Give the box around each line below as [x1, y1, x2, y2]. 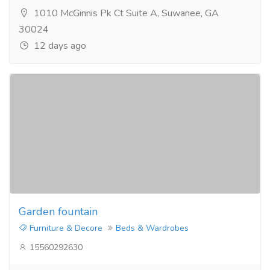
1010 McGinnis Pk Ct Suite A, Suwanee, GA [31, 6, 219, 20]
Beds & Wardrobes [116, 222, 189, 234]
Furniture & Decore [27, 222, 102, 234]
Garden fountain [19, 204, 98, 219]
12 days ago [31, 39, 86, 52]
